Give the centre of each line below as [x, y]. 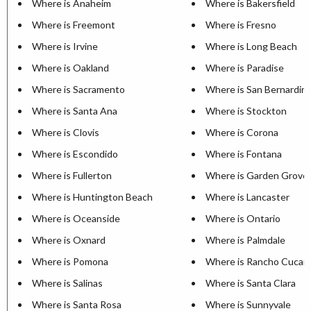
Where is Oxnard [69, 239]
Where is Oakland [70, 67]
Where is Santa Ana [75, 110]
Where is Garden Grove [257, 175]
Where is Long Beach [251, 46]
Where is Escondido [75, 153]
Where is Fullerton [72, 175]
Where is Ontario [243, 218]
